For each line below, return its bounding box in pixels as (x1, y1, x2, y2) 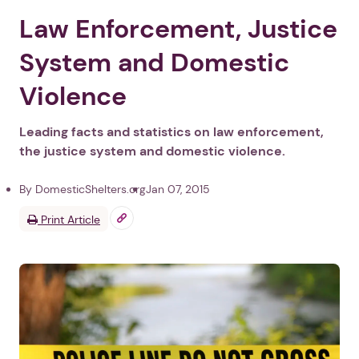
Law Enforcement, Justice (19, 12, 337, 46)
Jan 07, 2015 (146, 182, 210, 197)
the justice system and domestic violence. (19, 143, 285, 160)
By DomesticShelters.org (19, 182, 146, 197)
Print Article (38, 212, 100, 228)
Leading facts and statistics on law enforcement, (19, 123, 324, 141)
